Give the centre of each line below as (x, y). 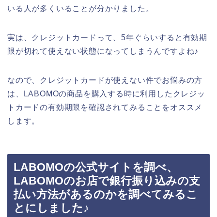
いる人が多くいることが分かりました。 (81, 8)
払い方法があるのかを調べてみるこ (106, 194)
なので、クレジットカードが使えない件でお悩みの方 (105, 80)
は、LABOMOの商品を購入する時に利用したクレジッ (106, 93)
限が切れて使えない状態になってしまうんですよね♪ (103, 51)
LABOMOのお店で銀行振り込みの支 (107, 181)
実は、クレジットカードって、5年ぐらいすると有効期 (107, 37)
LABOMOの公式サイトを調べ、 (96, 167)
